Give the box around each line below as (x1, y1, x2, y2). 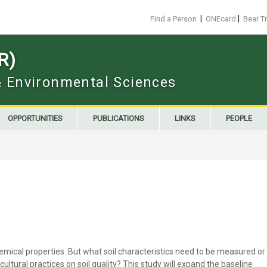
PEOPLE (226, 114, 252, 123)
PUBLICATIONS (93, 114, 144, 123)
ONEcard (206, 14, 236, 23)
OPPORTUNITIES (8, 114, 63, 123)
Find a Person (150, 14, 197, 23)
